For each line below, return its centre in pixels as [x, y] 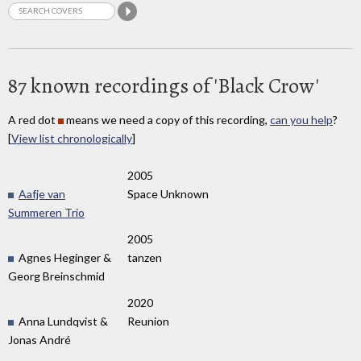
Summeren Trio [46, 213]
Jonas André [39, 340]
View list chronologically [72, 138]
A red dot [33, 119]
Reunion [148, 322]
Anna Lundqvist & [62, 322]
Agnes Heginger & [64, 258]
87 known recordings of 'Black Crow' [164, 85]
